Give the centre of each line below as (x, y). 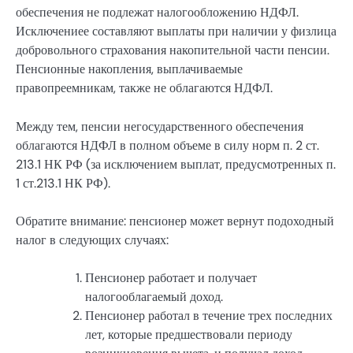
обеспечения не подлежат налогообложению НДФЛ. (157, 13)
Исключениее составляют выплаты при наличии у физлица (176, 32)
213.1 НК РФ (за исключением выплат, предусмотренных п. (176, 164)
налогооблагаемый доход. (154, 296)
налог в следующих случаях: (92, 240)
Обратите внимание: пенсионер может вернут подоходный (175, 221)
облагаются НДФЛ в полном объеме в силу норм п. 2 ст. (167, 145)
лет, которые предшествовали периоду (189, 334)
